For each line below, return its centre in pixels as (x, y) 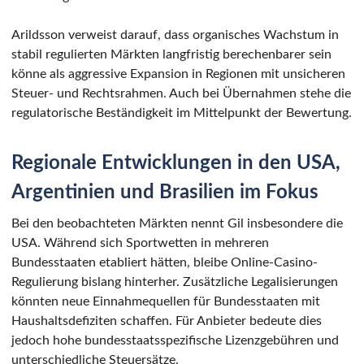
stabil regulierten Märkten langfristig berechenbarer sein (171, 54)
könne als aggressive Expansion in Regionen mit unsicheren (178, 74)
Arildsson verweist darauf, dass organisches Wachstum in (175, 35)
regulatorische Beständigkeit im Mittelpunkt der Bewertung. (182, 113)
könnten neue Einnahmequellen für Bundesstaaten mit (166, 301)
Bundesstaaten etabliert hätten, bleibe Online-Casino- (165, 262)
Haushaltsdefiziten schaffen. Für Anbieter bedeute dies (167, 321)
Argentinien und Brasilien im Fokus (165, 192)
